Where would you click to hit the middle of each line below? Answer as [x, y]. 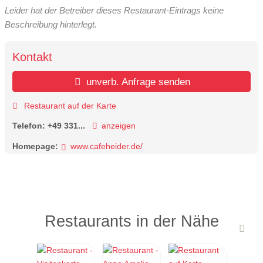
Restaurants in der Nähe [131, 221]
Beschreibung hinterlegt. [51, 24]
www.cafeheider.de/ [106, 146]
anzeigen [118, 126]
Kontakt [32, 57]
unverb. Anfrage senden [137, 82]
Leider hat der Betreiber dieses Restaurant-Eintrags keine [114, 10]
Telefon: [30, 126]
